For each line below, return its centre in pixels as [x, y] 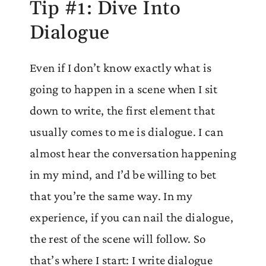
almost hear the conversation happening [133, 153]
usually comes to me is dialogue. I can [126, 132]
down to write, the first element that [123, 110]
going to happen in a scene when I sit [124, 89]
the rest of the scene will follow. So [118, 238]
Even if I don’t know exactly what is [121, 67]
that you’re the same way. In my [111, 196]
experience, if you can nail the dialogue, [132, 217]
